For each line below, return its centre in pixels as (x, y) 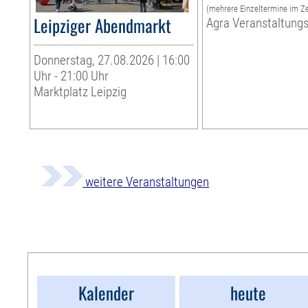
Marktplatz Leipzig (80, 92)
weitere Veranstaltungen (146, 182)
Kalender (107, 293)
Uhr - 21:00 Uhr (71, 76)
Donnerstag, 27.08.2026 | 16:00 (112, 60)
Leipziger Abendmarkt (103, 25)
